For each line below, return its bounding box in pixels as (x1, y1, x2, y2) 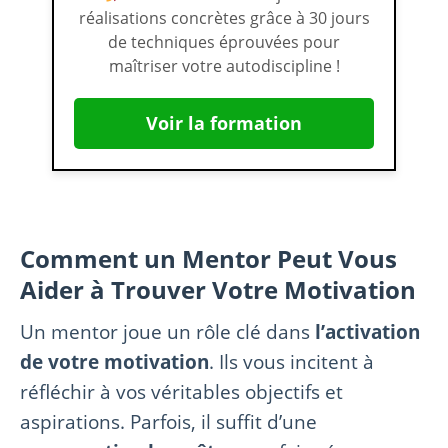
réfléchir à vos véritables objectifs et (20, 377, 343, 405)
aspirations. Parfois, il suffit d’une (20, 407, 317, 435)
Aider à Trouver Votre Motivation (20, 272, 416, 306)
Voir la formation (146, 110, 302, 135)
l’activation (315, 317, 420, 345)
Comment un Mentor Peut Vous (20, 241, 397, 275)
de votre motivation (20, 347, 209, 375)
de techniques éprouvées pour (108, 30, 340, 53)
